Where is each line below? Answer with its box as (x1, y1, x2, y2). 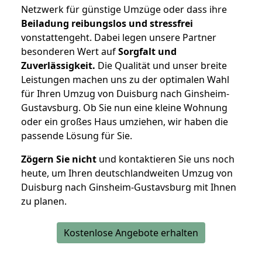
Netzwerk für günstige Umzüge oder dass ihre (21, 3, 227, 16)
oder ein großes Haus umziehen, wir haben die (21, 115, 228, 129)
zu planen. (21, 195, 67, 208)
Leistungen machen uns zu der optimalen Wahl (21, 73, 229, 87)
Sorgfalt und (118, 45, 177, 58)
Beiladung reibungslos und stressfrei (21, 17, 193, 30)
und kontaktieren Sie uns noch (96, 153, 235, 166)
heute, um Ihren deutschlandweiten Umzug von (21, 167, 233, 180)
